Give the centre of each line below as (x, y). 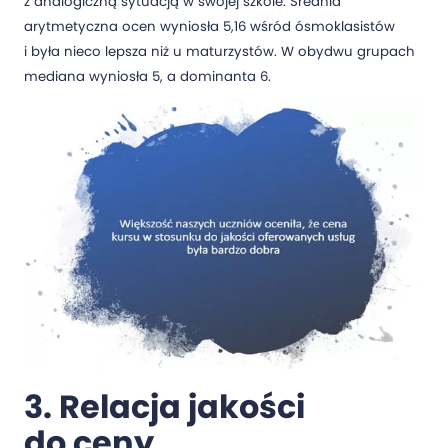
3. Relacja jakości (164, 406)
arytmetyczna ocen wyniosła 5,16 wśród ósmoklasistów (209, 27)
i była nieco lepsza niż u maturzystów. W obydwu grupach (219, 52)
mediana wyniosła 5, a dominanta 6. (147, 77)
